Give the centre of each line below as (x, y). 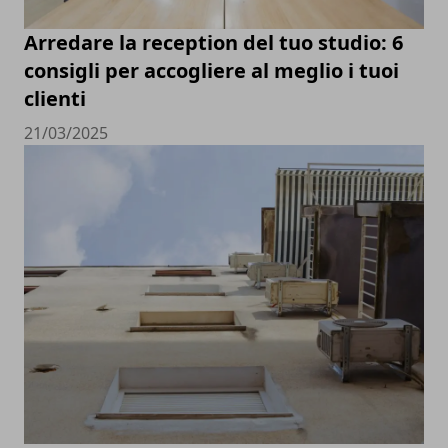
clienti (55, 98)
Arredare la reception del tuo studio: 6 (213, 42)
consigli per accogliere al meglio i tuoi (211, 70)
